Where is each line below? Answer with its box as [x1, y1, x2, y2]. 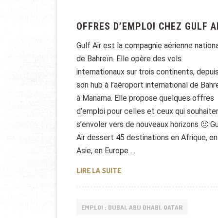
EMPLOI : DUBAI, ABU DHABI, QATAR [81, 203, 183, 211]
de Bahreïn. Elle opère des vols [76, 54, 182, 64]
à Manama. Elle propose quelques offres [76, 93, 214, 103]
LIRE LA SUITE [76, 166, 121, 176]
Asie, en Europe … [76, 146, 135, 156]
